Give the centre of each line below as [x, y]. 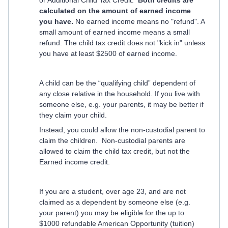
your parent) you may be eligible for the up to [112, 213]
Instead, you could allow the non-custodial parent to [122, 130]
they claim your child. [73, 115]
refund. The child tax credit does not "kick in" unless [122, 43]
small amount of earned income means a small [115, 32]
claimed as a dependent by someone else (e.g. [115, 202]
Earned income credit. [75, 162]
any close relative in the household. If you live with [120, 94]
